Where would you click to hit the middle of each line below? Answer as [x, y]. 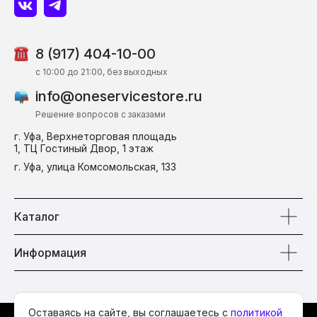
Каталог [37, 217]
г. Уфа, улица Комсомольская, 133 [95, 167]
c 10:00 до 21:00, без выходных [102, 72]
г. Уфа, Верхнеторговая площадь [96, 137]
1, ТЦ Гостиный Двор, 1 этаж [84, 149]
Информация [50, 253]
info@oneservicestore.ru [119, 97]
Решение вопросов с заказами [100, 115]
